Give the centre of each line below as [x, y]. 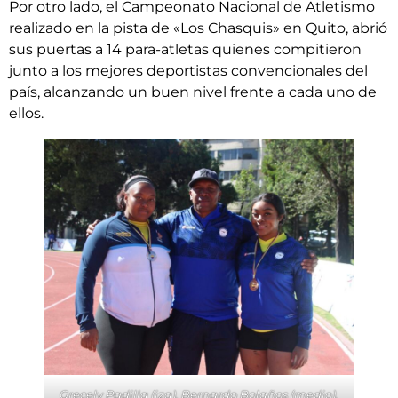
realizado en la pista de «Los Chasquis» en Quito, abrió [198, 28]
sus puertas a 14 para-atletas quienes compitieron [185, 49]
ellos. [26, 113]
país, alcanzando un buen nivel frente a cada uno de [193, 92]
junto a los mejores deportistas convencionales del [188, 71]
